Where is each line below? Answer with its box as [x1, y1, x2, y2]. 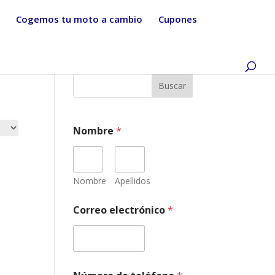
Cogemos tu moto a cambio [16, 13, 142, 25]
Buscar [158, 79, 186, 91]
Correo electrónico [73, 203, 168, 217]
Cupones [158, 13, 197, 25]
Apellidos [115, 175, 151, 187]
